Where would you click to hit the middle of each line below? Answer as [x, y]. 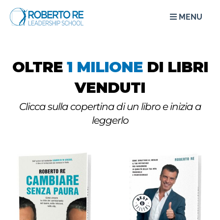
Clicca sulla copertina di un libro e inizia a [110, 107]
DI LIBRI [175, 67]
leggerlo [110, 120]
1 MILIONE [105, 67]
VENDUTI [110, 88]
